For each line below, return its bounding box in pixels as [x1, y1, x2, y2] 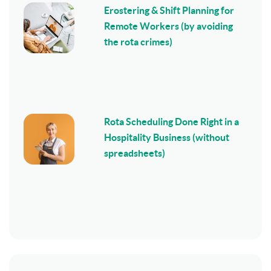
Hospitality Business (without [104, 131, 230, 143]
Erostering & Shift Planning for [104, 4, 235, 16]
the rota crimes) [104, 36, 173, 47]
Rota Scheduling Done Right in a [104, 116, 240, 127]
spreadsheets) [104, 147, 166, 158]
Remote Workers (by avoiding [104, 20, 233, 31]
